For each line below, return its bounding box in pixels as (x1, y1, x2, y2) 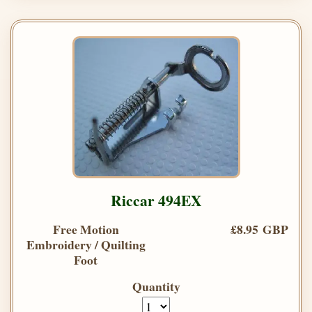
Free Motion (52, 219, 119, 238)
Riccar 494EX (110, 189, 202, 211)
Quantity (132, 276, 180, 295)
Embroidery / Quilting (26, 235, 146, 253)
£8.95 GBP (231, 219, 288, 238)
